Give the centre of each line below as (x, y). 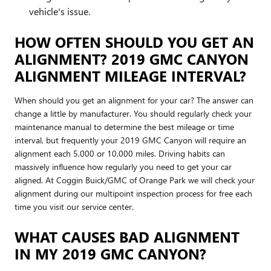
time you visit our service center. (74, 206)
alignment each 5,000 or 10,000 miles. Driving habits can (120, 153)
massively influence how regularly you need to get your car (123, 166)
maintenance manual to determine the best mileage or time (124, 126)
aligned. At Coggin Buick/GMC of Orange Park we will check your (135, 180)
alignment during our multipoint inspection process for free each (133, 193)
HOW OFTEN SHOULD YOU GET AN (134, 41)
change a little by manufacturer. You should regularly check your (133, 113)
